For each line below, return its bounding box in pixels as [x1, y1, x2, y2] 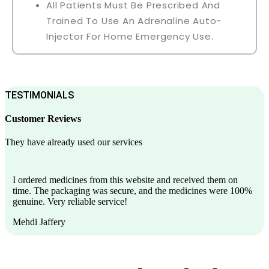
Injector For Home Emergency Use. [46, 29, 214, 43]
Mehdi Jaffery [13, 217, 65, 228]
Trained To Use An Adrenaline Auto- [46, 14, 222, 27]
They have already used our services [5, 137, 142, 148]
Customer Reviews [5, 113, 81, 124]
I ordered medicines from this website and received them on [13, 175, 238, 186]
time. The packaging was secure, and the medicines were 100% [13, 186, 252, 196]
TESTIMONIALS [5, 89, 74, 101]
